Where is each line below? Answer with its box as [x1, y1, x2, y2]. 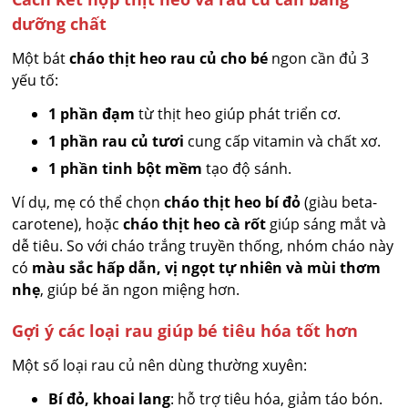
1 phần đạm [48, 104, 136, 125]
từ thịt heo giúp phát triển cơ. [135, 104, 342, 125]
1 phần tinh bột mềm [48, 158, 203, 179]
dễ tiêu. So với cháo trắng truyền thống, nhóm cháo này [12, 236, 394, 257]
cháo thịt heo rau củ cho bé [69, 48, 269, 69]
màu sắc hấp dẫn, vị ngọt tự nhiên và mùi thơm [32, 258, 382, 279]
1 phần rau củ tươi [48, 131, 185, 152]
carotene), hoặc [12, 214, 124, 235]
